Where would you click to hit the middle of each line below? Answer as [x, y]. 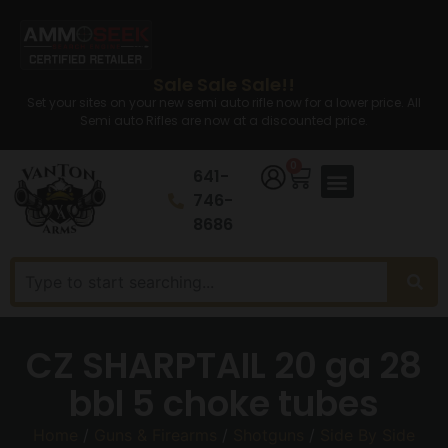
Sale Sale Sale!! [224, 84]
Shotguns [268, 435]
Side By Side [367, 435]
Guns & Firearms [155, 435]
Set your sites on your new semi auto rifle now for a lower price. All [224, 102]
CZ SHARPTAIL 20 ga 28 [224, 366]
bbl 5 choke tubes [224, 404]
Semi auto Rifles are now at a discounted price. [224, 120]
